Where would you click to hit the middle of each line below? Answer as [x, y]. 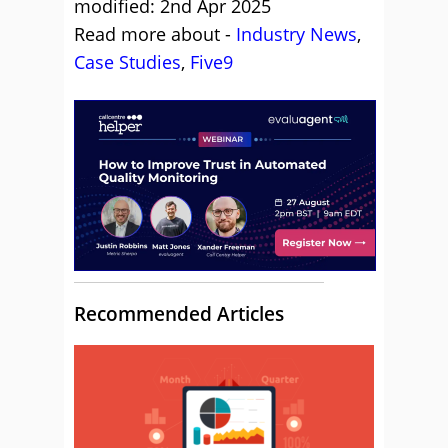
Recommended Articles [179, 314]
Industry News [296, 34]
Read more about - [155, 34]
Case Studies [127, 62]
